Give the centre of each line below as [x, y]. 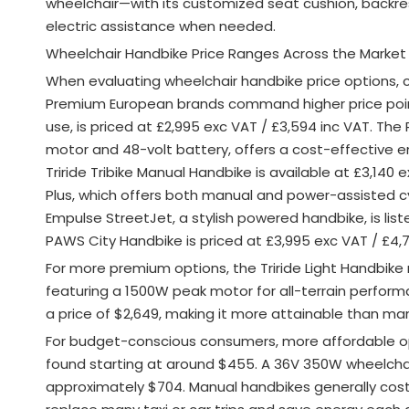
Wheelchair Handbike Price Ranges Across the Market [226, 53]
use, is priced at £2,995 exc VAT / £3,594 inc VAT [208, 126]
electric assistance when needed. [161, 26]
